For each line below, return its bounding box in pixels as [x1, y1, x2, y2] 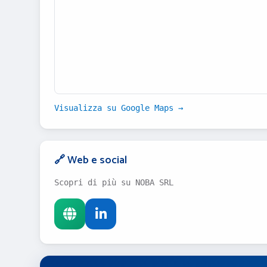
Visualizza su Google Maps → [54, 103, 183, 113]
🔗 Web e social [54, 151, 127, 169]
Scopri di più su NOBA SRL [54, 178, 173, 187]
